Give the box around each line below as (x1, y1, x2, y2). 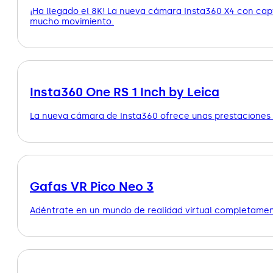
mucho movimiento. (30, 16, 114, 27)
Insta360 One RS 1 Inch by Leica (30, 84, 219, 99)
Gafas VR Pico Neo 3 (30, 179, 154, 194)
